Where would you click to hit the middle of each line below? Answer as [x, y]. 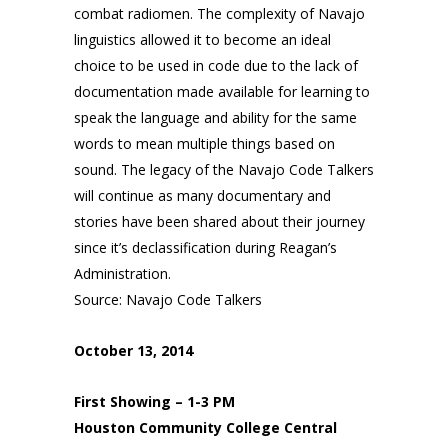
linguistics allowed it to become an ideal [202, 40]
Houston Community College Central [205, 428]
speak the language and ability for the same [215, 118]
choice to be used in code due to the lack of [216, 66]
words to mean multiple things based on [204, 144]
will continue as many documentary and [202, 196]
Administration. [122, 274]
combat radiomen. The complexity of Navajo [219, 14]
